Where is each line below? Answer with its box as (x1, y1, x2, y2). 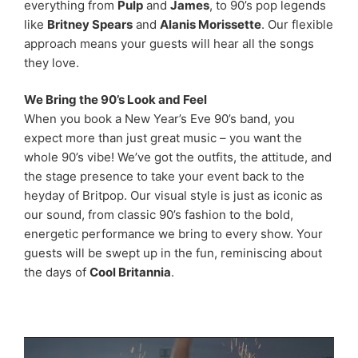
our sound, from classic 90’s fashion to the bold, (24, 207, 293, 223)
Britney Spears (47, 16, 133, 32)
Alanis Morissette (160, 16, 261, 32)
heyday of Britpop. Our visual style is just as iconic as (24, 188, 323, 204)
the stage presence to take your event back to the (24, 169, 304, 185)
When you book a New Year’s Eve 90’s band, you (24, 111, 295, 127)
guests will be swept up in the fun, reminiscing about (24, 245, 322, 261)
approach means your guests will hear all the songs (24, 35, 314, 51)
